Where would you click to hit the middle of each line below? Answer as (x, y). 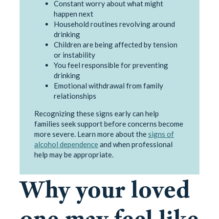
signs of (161, 134)
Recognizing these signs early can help (97, 114)
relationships (75, 96)
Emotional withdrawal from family (109, 86)
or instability (75, 55)
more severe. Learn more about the (91, 134)
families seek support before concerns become (109, 124)
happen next (74, 14)
